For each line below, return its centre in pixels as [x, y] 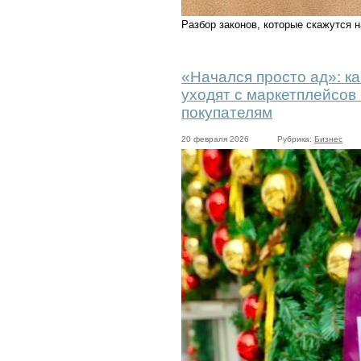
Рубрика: [296, 139]
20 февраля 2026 [215, 139]
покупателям [227, 112]
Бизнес [328, 139]
